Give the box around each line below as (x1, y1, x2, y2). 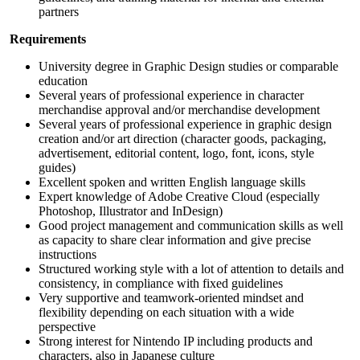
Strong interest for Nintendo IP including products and (39, 333, 313, 348)
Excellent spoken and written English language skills (39, 174, 305, 189)
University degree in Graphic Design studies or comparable (39, 59, 338, 73)
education (39, 73, 88, 88)
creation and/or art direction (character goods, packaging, (39, 131, 326, 145)
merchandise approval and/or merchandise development (39, 102, 320, 117)
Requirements (10, 31, 86, 46)
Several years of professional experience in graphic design (39, 117, 332, 131)
